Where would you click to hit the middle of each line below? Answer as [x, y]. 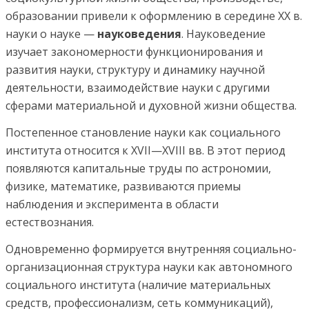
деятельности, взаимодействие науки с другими [138, 87]
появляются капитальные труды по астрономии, [138, 168]
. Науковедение [223, 33]
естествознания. [50, 222]
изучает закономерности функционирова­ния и [134, 51]
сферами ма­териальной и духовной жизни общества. [151, 105]
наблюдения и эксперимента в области [112, 204]
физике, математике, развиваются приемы [123, 186]
